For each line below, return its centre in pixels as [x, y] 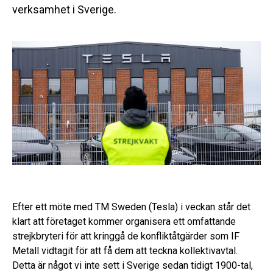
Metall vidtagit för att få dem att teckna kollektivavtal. [125, 251]
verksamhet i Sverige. [64, 9]
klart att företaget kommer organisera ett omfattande [124, 222]
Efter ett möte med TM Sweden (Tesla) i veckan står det [131, 207]
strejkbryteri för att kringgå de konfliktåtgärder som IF [126, 236]
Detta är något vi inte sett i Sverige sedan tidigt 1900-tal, [133, 265]
